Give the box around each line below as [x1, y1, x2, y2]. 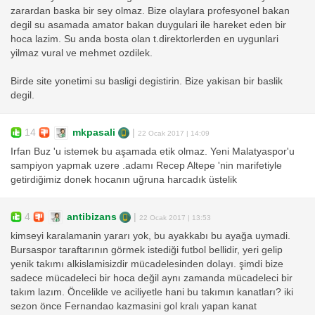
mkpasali [72, 127, 115, 138]
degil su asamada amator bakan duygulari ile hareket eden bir [11, 20, 286, 31]
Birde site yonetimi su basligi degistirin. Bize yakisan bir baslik [11, 76, 283, 87]
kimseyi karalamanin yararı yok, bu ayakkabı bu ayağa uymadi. [11, 231, 290, 242]
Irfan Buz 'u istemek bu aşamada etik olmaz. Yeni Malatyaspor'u [11, 146, 295, 157]
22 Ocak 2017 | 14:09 [138, 129, 210, 137]
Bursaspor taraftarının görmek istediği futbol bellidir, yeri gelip [11, 245, 283, 256]
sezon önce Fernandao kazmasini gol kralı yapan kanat [11, 301, 257, 312]
